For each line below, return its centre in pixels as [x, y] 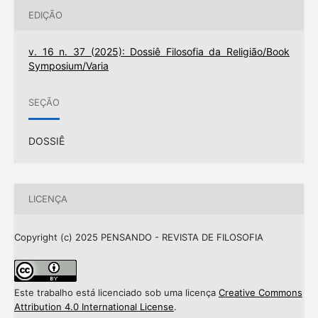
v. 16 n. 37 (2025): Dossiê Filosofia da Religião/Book [159, 51]
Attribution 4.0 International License [94, 306]
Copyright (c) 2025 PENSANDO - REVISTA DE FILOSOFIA [138, 237]
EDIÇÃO [45, 15]
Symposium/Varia [68, 65]
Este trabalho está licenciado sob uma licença [116, 292]
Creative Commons [260, 292]
